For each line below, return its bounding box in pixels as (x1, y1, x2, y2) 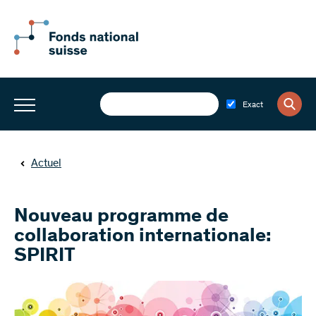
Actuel (31, 158, 61, 169)
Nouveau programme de (14, 207, 229, 227)
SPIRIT (14, 247, 75, 267)
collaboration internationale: (14, 227, 272, 247)
